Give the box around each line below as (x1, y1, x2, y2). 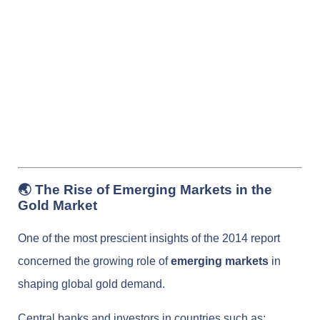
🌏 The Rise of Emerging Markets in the (18, 181, 272, 197)
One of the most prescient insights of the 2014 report (18, 231, 280, 244)
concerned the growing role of (18, 254, 171, 267)
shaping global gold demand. (18, 277, 165, 290)
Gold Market (18, 197, 97, 213)
